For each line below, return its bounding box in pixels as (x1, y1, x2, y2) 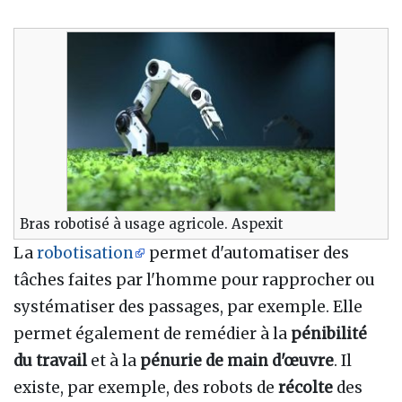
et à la (87, 351, 140, 371)
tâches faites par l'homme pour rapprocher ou (13, 270, 375, 291)
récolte (278, 378, 333, 398)
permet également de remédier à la (13, 324, 291, 345)
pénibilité (291, 324, 367, 345)
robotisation (37, 243, 134, 264)
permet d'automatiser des (145, 243, 349, 264)
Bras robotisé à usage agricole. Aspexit (20, 215, 284, 233)
